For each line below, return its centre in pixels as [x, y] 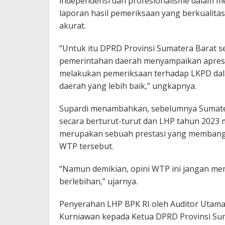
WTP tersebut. [86, 146]
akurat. [73, 26]
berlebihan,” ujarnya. [98, 182]
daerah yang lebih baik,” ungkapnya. [128, 86]
